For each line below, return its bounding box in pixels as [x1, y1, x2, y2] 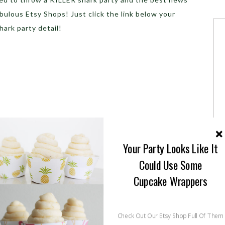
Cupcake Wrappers [134, 173, 207, 190]
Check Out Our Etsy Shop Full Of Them [117, 211, 224, 220]
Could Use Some [139, 156, 202, 173]
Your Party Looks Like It [123, 140, 218, 157]
